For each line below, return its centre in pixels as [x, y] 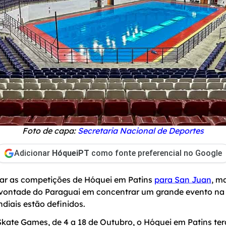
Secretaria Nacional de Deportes [141, 130]
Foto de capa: [50, 130]
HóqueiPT [71, 153]
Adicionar [33, 153]
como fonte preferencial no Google [156, 153]
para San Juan [183, 180]
